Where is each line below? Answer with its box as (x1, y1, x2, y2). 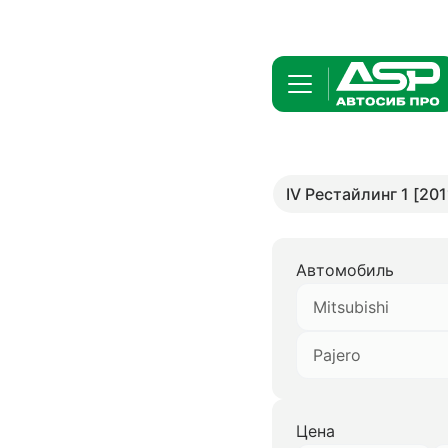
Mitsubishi (313, 297, 389, 317)
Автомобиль (296, 260, 394, 280)
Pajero (313, 345, 361, 365)
